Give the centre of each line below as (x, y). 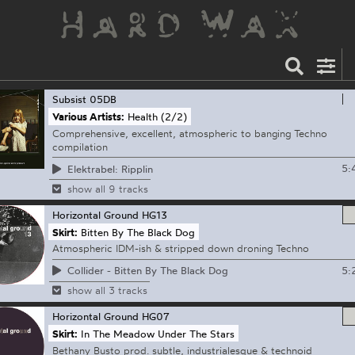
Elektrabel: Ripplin (110, 168)
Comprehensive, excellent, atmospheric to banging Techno (189, 134)
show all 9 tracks (107, 188)
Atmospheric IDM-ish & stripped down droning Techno (180, 248)
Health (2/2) (158, 116)
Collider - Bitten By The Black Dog (147, 271)
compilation (80, 147)
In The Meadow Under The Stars (158, 333)
